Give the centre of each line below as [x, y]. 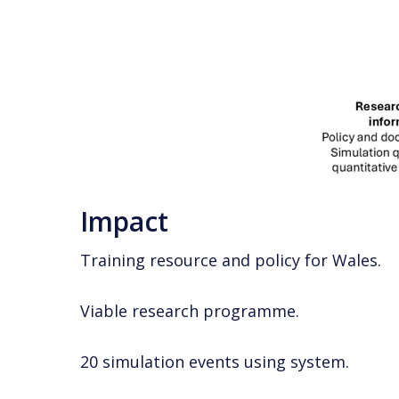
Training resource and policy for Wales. [231, 260]
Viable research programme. [190, 310]
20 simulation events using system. [215, 361]
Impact [125, 221]
